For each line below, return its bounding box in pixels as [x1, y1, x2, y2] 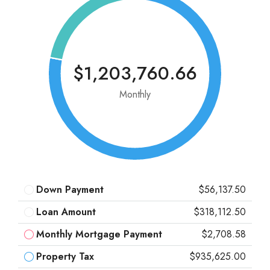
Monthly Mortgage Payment [36, 227, 162, 241]
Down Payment [36, 183, 104, 196]
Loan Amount [36, 205, 96, 219]
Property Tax [36, 250, 94, 263]
